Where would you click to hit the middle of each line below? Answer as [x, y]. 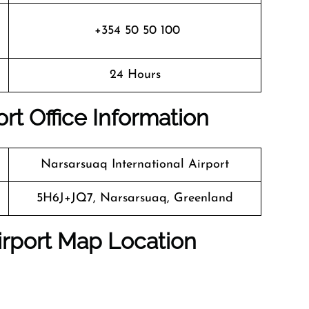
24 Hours [135, 75]
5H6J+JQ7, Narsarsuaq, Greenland [135, 198]
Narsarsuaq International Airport [135, 165]
